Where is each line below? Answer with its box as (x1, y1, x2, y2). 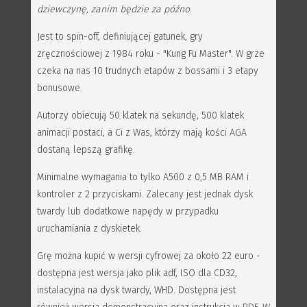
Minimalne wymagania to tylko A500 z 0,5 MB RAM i (37, 171, 249, 184)
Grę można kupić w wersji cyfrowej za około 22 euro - (37, 250, 260, 262)
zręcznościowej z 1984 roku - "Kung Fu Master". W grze (37, 48, 265, 60)
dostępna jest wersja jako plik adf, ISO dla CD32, (37, 267, 237, 280)
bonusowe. (37, 82, 82, 95)
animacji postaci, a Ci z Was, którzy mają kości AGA (37, 127, 247, 139)
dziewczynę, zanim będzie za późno (37, 3, 190, 16)
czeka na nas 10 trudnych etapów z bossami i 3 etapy (37, 65, 258, 77)
